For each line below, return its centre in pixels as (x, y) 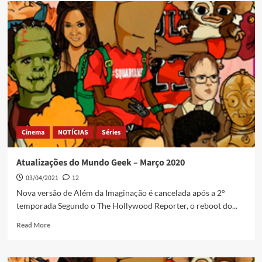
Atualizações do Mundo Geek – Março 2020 (100, 163)
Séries (111, 133)
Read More (33, 225)
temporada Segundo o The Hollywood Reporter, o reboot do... (127, 206)
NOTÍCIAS (73, 133)
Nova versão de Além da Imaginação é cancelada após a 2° (120, 193)
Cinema (33, 133)
